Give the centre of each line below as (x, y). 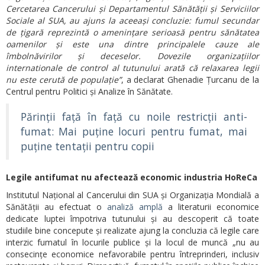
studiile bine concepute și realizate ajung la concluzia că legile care (132, 230)
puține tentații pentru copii (88, 146)
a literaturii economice (211, 206)
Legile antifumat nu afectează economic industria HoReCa (132, 177)
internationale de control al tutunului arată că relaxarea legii (132, 67)
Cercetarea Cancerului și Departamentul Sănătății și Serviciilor (132, 8)
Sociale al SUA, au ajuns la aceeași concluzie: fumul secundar (132, 20)
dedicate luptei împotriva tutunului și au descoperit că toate (132, 218)
